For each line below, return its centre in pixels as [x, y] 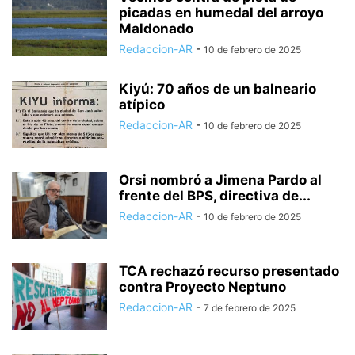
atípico [142, 105]
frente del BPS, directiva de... [215, 196]
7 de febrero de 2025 [250, 308]
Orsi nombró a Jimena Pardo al [220, 180]
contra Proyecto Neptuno [202, 287]
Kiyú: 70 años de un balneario [218, 89]
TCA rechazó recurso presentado [229, 271]
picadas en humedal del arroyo [221, 13]
